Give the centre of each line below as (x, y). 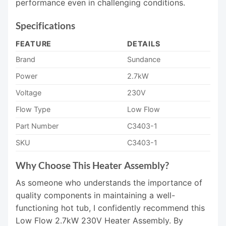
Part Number (37, 126)
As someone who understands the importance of (109, 183)
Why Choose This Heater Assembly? (92, 165)
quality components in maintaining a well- (95, 195)
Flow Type (33, 109)
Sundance (144, 60)
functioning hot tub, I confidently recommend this (110, 208)
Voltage (29, 93)
